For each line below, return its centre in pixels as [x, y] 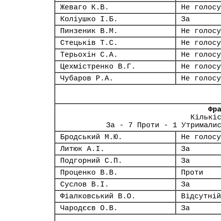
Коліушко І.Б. [89, 19]
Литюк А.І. [82, 149]
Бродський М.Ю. [91, 137]
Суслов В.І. [85, 184]
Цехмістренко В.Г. [98, 67]
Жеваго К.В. [85, 7]
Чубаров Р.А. [87, 78]
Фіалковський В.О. [98, 196]
